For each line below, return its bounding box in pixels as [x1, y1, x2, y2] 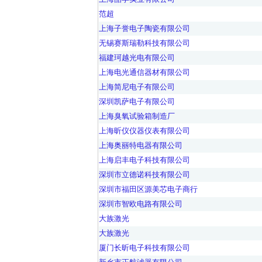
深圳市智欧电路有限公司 [99, 199, 182, 208]
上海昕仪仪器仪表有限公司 [99, 126, 190, 135]
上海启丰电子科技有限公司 [99, 156, 190, 164]
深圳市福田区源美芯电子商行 [99, 185, 198, 194]
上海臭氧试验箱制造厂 [99, 112, 175, 120]
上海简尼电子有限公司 [99, 82, 175, 91]
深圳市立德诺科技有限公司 [99, 170, 190, 179]
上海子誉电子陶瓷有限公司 [99, 24, 190, 33]
